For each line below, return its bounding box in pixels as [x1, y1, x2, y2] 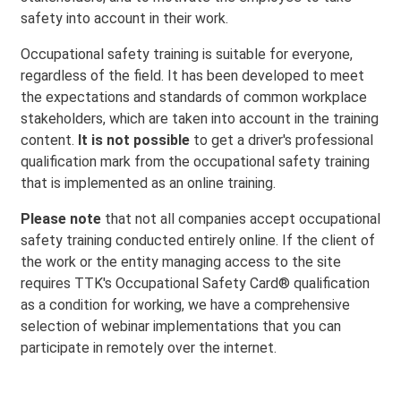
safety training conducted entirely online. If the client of [21, 232, 375, 249]
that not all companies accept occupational [105, 210, 380, 227]
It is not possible [78, 132, 190, 149]
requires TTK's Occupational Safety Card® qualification [21, 275, 370, 292]
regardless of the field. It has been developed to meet [21, 67, 364, 84]
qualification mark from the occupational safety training [21, 153, 370, 170]
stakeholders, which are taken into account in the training [21, 110, 379, 127]
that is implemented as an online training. [21, 175, 276, 192]
